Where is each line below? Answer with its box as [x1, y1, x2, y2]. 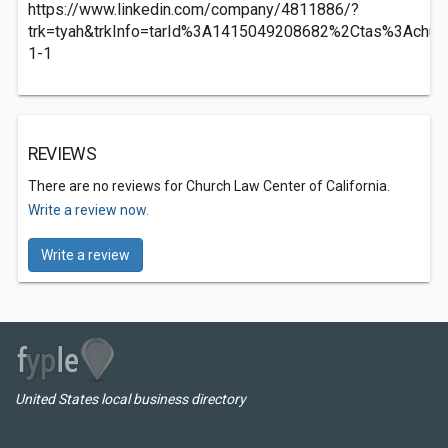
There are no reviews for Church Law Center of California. [28, 178, 390, 194]
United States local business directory [15, 391, 246, 407]
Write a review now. [28, 202, 149, 218]
